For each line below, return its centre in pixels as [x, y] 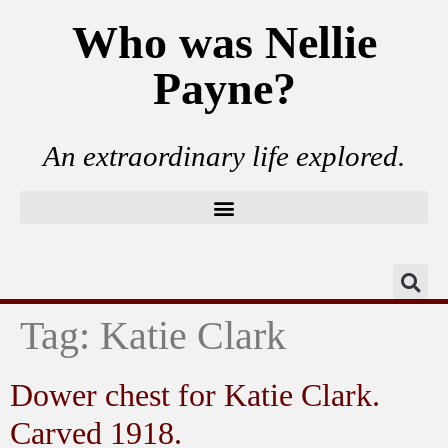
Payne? [224, 88]
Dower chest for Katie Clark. [195, 395]
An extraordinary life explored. [224, 156]
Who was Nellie [224, 42]
